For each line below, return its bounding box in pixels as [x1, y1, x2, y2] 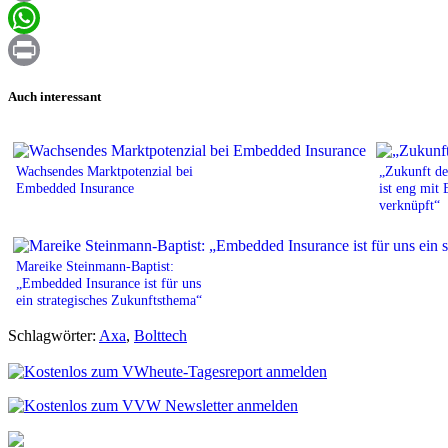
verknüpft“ [379, 196, 440, 213]
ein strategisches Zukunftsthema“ [16, 291, 202, 308]
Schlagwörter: [8, 326, 99, 344]
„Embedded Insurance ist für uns [16, 274, 201, 291]
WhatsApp [8, 41, 76, 59]
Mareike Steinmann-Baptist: [16, 257, 174, 274]
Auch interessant [8, 88, 101, 104]
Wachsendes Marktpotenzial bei [16, 162, 193, 179]
